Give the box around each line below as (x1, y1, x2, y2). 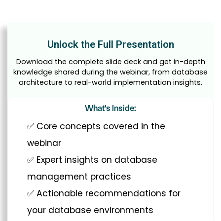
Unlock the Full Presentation (47, 38, 174, 50)
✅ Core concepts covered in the (27, 120, 165, 132)
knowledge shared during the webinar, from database (13, 67, 208, 77)
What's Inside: (85, 103, 136, 113)
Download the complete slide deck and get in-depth (16, 56, 205, 67)
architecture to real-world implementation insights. (19, 77, 202, 87)
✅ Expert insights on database (27, 153, 157, 166)
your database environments (27, 204, 153, 216)
